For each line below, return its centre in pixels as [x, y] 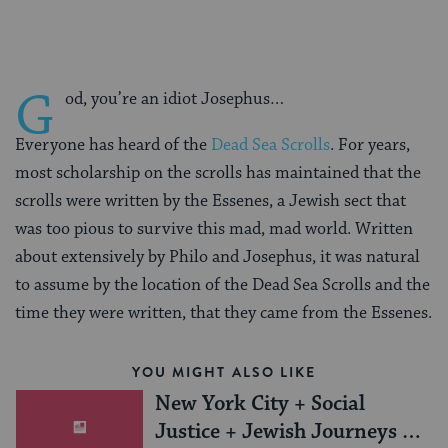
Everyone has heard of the [111, 145]
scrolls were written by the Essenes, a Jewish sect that [210, 201]
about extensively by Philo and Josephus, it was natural [217, 257]
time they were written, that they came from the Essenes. [223, 313]
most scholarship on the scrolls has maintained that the [218, 173]
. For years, [370, 145]
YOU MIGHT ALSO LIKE [224, 372]
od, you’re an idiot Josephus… [174, 99]
